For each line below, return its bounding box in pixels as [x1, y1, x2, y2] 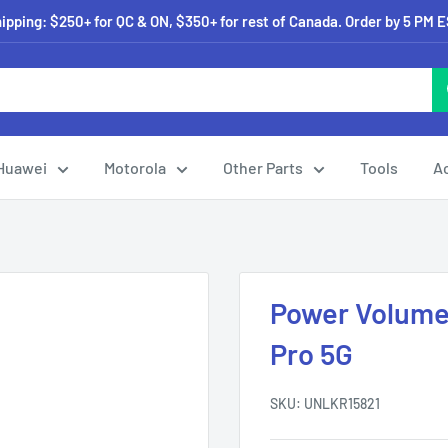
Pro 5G [270, 336, 353, 371]
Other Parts [223, 158, 303, 177]
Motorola [104, 158, 166, 177]
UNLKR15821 [304, 395, 380, 412]
